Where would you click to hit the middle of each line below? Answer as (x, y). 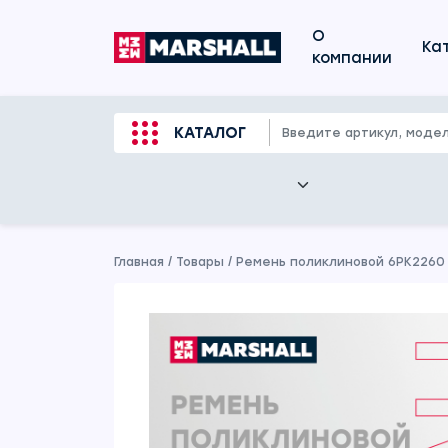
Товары (200, 262)
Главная (139, 262)
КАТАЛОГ (210, 133)
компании (351, 58)
